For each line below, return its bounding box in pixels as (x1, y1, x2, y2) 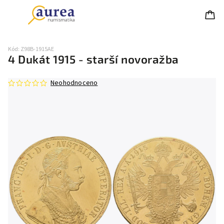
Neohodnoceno (50, 78, 98, 88)
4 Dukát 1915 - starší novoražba (8, 52, 179, 66)
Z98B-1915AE (20, 45, 54, 53)
